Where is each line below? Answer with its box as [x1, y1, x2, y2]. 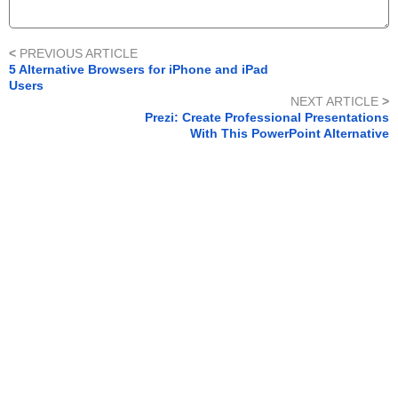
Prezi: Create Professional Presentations [145, 110, 389, 125]
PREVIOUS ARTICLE [16, 46, 138, 61]
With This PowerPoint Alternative [190, 126, 389, 141]
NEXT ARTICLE [291, 94, 382, 109]
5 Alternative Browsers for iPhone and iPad [9, 62, 268, 77]
